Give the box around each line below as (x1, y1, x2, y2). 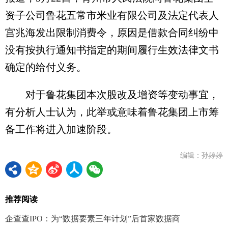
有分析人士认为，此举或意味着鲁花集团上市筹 (5, 106, 219, 118)
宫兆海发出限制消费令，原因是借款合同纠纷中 (5, 27, 219, 39)
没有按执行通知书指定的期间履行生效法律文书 (5, 44, 219, 56)
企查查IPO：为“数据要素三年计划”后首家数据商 (5, 214, 180, 223)
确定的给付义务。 (5, 62, 87, 73)
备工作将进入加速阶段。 (5, 124, 117, 135)
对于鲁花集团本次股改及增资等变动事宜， (5, 89, 219, 101)
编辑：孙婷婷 (180, 152, 223, 160)
